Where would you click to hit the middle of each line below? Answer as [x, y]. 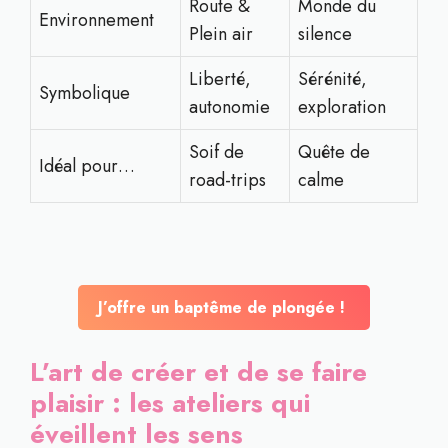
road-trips [227, 180]
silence [325, 34]
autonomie [229, 107]
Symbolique [84, 93]
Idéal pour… [87, 166]
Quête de [334, 152]
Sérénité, [332, 79]
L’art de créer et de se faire [198, 372]
